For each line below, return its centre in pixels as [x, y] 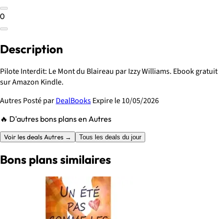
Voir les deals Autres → [38, 137]
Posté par [39, 100]
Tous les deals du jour [110, 137]
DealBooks [73, 100]
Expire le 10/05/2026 [125, 100]
